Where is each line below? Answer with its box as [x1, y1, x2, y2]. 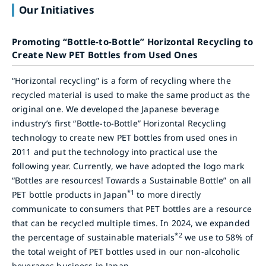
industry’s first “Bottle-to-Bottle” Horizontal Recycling [12, 118, 226, 129]
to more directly [134, 189, 201, 201]
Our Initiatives [19, 3, 95, 17]
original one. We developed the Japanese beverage [12, 103, 219, 115]
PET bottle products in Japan [12, 189, 127, 201]
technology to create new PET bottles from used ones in [12, 132, 238, 144]
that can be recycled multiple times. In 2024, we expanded [12, 217, 250, 229]
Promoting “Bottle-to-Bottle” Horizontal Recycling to [12, 36, 254, 48]
